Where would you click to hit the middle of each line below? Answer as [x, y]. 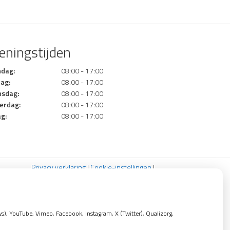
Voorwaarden [133, 178]
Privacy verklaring [59, 167]
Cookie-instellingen [121, 167]
